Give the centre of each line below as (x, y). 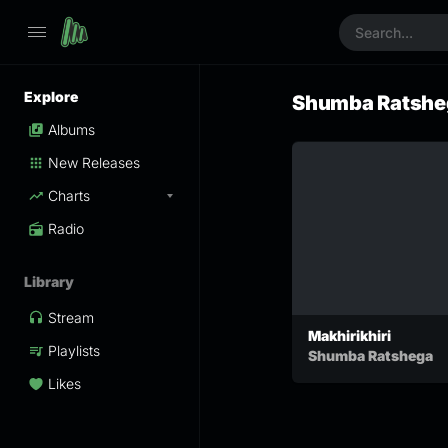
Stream (71, 317)
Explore (51, 96)
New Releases (94, 162)
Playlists (74, 350)
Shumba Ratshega (370, 356)
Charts (69, 195)
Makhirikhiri (349, 335)
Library (49, 281)
